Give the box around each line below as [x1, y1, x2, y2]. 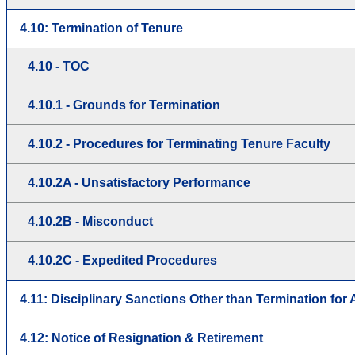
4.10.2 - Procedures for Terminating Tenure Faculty [28, 136, 330, 151]
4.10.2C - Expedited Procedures [28, 253, 217, 267]
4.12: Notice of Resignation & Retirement [20, 330, 263, 345]
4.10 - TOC [28, 59, 90, 73]
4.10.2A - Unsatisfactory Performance [28, 175, 250, 189]
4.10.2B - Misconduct [28, 214, 153, 228]
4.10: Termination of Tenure [20, 21, 183, 35]
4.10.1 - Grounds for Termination [28, 97, 220, 112]
